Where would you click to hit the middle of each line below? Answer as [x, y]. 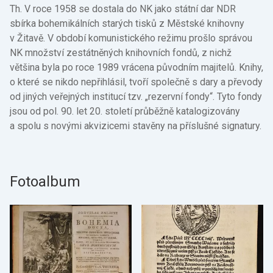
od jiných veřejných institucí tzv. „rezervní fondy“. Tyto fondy [136, 96]
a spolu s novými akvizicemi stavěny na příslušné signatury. [136, 126]
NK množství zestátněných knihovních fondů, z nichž [121, 52]
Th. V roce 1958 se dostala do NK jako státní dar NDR [123, 9]
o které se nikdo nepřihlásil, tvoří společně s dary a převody [136, 82]
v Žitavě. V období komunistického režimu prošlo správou [131, 38]
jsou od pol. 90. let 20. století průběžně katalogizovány [125, 111]
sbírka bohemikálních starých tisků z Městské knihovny [127, 23]
